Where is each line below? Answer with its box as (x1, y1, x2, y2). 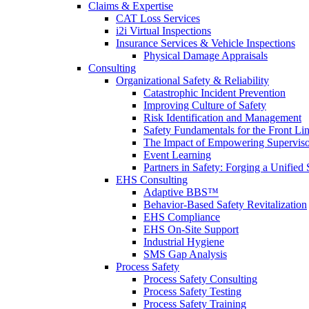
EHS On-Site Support (143, 223, 239, 235)
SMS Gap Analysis (143, 248, 227, 260)
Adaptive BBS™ (143, 186, 219, 198)
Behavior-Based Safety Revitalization (143, 198, 307, 210)
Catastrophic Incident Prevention (143, 86, 286, 99)
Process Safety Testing (143, 285, 241, 297)
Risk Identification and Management (143, 111, 301, 123)
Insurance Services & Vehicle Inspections (116, 37, 295, 49)
